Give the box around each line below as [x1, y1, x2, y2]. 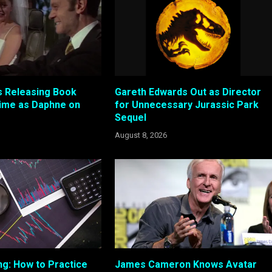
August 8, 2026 [114, 131, 167, 140]
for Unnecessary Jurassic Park [114, 99, 259, 111]
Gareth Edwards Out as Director [114, 86, 261, 98]
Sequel [114, 112, 146, 124]
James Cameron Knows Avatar [114, 258, 257, 270]
